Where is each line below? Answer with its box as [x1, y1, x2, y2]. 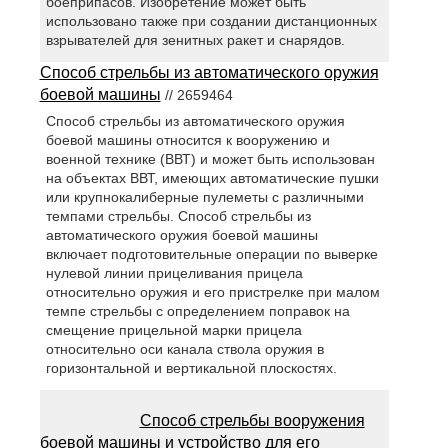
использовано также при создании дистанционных [46, 12, 378, 29]
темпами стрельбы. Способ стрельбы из [46, 208, 312, 225]
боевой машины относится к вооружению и [46, 132, 331, 149]
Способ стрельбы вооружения [139, 412, 365, 430]
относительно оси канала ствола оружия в [46, 341, 325, 358]
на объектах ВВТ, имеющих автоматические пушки [46, 170, 380, 187]
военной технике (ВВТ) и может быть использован [46, 151, 376, 168]
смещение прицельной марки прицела [46, 322, 303, 339]
